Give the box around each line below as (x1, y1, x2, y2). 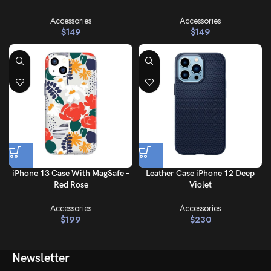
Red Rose (53, 180, 88, 190)
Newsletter (12, 251, 70, 266)
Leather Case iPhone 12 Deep (146, 168, 255, 178)
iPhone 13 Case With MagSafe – (12, 168, 129, 178)
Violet (189, 180, 212, 190)
